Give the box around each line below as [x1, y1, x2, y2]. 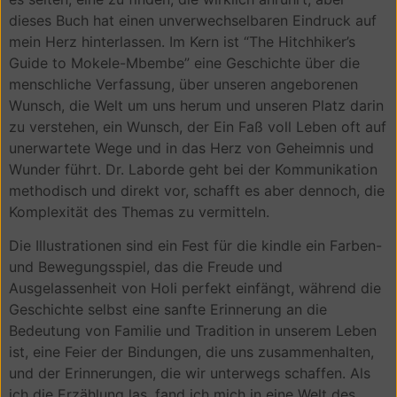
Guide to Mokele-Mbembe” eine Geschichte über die [9, 53, 360, 72]
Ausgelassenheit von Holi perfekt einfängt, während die [9, 278, 381, 297]
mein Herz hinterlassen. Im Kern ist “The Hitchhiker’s [9, 32, 355, 51]
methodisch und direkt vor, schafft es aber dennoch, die [9, 181, 385, 199]
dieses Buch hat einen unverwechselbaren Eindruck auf [9, 11, 377, 29]
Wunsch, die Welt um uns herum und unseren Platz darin [9, 96, 384, 114]
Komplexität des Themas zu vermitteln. [9, 202, 269, 221]
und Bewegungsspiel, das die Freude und [9, 257, 283, 276]
